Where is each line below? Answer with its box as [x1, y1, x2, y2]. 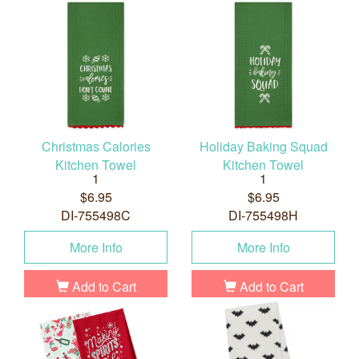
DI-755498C [61, 206, 131, 225]
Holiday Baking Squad [199, 137, 328, 156]
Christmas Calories [41, 137, 151, 156]
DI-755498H [228, 206, 298, 225]
